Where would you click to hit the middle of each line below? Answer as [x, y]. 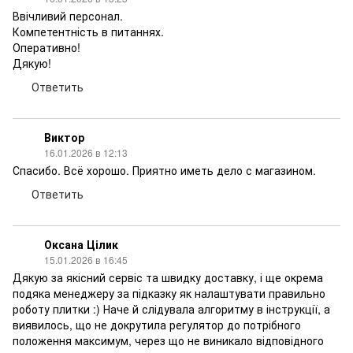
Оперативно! [46, 47]
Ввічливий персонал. [68, 16]
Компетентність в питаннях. [88, 32]
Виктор [64, 137]
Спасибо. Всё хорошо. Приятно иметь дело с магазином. [164, 170]
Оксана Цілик [81, 244]
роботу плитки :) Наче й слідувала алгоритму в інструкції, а [171, 309]
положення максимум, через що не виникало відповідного [168, 340]
